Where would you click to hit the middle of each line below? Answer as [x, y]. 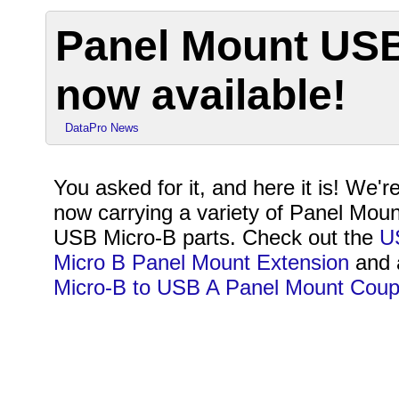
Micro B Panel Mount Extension [202, 262]
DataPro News [102, 128]
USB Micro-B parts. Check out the [217, 237]
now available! [201, 95]
